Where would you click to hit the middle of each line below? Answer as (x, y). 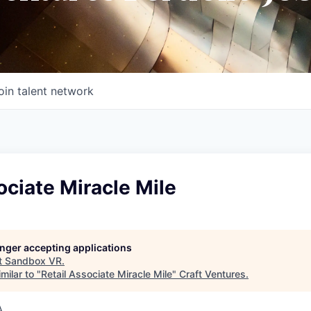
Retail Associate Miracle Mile (107, 274)
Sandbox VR (33, 260)
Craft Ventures (212, 274)
